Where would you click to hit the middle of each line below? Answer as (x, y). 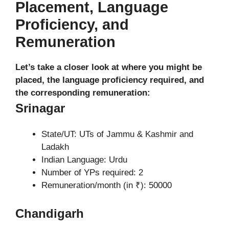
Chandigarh (50, 213)
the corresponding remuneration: (83, 93)
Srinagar (40, 108)
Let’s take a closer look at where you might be (109, 67)
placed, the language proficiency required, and (110, 80)
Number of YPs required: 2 (92, 172)
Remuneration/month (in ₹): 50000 (107, 185)
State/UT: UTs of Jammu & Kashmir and (117, 134)
